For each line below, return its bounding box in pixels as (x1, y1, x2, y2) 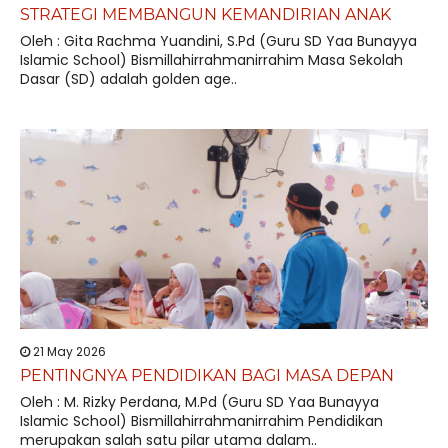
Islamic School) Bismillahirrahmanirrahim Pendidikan (20, 411, 383, 431)
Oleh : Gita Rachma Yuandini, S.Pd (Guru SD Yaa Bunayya (20, 31, 417, 51)
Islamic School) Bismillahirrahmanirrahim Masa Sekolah (20, 50, 403, 70)
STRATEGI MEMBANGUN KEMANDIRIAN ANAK (20, 5, 391, 24)
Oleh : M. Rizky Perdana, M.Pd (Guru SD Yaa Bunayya (20, 392, 379, 412)
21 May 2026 (30, 343, 106, 360)
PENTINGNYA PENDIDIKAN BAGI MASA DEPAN (20, 366, 394, 385)
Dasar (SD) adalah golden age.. (20, 69, 237, 89)
